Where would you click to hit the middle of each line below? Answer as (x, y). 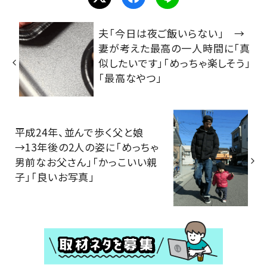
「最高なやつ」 (131, 78)
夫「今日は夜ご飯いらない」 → (172, 33)
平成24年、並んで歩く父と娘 (84, 132)
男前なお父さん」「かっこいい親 (86, 162)
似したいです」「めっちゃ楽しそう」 (175, 63)
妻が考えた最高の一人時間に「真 (175, 48)
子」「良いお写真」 (55, 177)
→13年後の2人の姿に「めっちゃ (87, 147)
